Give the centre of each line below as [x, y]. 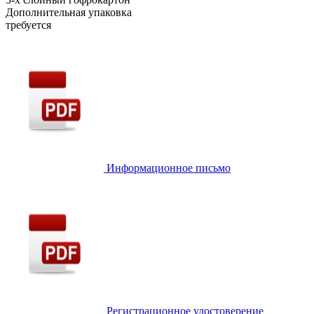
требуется [28, 25]
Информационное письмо [169, 168]
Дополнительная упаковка [69, 12]
